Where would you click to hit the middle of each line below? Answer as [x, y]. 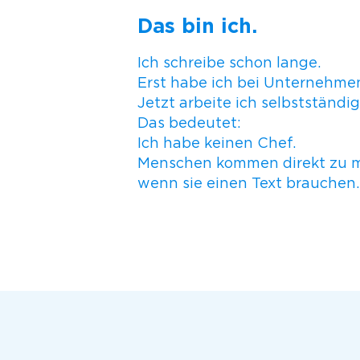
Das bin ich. [197, 25]
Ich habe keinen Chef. [216, 143]
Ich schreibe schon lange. [229, 63]
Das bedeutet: [189, 123]
